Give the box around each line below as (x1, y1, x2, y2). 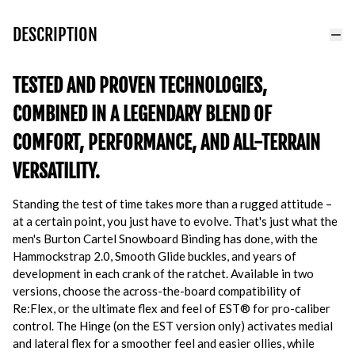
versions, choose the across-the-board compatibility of (13, 284, 301, 298)
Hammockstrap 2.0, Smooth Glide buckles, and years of (13, 249, 296, 263)
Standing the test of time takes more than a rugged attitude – (13, 197, 332, 211)
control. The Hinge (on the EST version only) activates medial (13, 319, 333, 333)
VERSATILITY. (13, 159, 100, 183)
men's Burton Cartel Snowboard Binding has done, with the (13, 231, 318, 246)
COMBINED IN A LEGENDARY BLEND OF (13, 102, 272, 126)
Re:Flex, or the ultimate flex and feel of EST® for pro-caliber (13, 301, 330, 315)
